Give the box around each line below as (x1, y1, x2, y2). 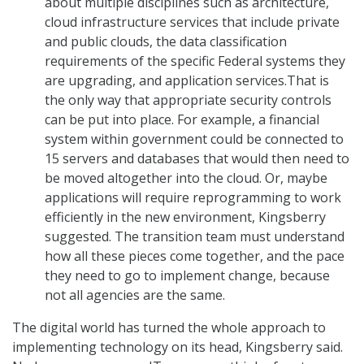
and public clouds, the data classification (45, 32, 287, 51)
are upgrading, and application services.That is (45, 71, 329, 90)
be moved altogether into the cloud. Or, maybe (45, 169, 327, 188)
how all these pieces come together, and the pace (45, 247, 344, 266)
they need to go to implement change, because (45, 266, 330, 285)
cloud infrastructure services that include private (45, 13, 340, 32)
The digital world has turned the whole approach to (12, 318, 326, 337)
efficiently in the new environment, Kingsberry (45, 208, 326, 227)
